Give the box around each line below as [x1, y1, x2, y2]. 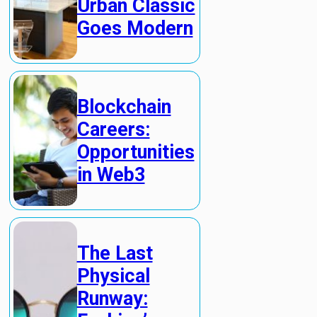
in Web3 [76, 163, 145, 186]
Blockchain [76, 95, 171, 118]
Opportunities [76, 140, 195, 163]
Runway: [76, 287, 148, 310]
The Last [76, 241, 153, 265]
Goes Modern [76, 17, 193, 40]
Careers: [76, 117, 150, 141]
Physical [76, 264, 150, 287]
